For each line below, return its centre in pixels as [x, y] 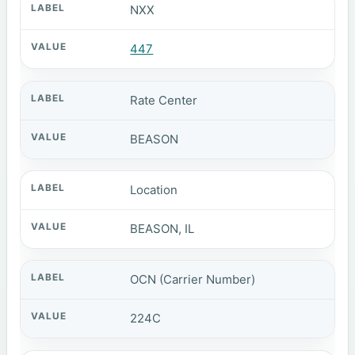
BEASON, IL [162, 228]
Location [154, 189]
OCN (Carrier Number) [193, 280]
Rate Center [164, 100]
